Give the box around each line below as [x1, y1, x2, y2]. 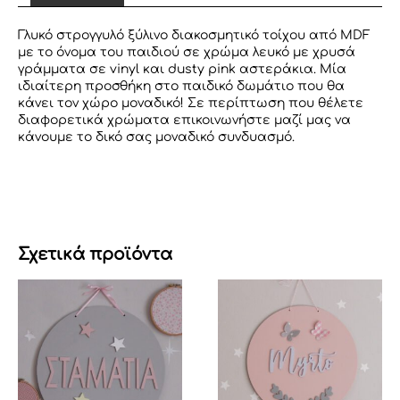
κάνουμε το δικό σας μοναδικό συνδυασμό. [18, 130, 295, 145]
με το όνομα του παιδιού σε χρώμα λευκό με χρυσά [18, 46, 355, 60]
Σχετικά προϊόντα [18, 246, 172, 264]
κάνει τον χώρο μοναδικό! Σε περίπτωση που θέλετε [18, 96, 363, 111]
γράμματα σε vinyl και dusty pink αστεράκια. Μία [18, 62, 346, 77]
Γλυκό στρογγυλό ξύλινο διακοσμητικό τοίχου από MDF [18, 29, 371, 43]
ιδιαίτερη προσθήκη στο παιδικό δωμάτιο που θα [18, 79, 345, 94]
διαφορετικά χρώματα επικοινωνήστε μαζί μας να [18, 113, 351, 128]
